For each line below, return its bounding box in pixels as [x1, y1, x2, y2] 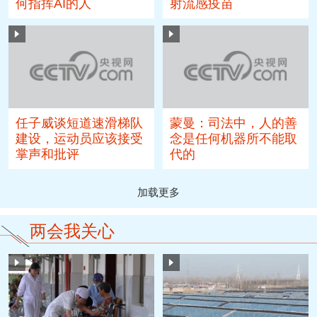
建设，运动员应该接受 [16, 132, 144, 146]
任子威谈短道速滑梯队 [16, 116, 144, 131]
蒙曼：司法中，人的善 [170, 116, 298, 131]
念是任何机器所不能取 [170, 132, 298, 146]
